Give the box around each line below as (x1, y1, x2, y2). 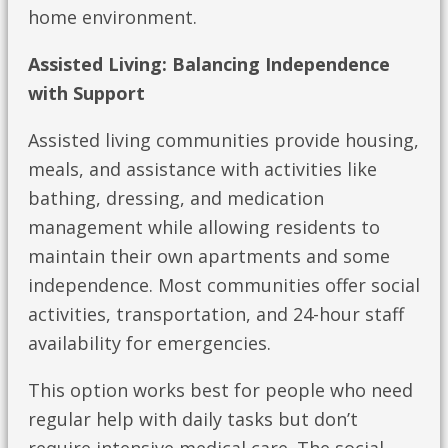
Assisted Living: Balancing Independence (28, 52, 390, 77)
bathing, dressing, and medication (28, 186, 324, 211)
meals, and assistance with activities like (28, 157, 377, 182)
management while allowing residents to (28, 215, 380, 240)
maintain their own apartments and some (28, 244, 390, 269)
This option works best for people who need (28, 378, 413, 403)
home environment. (28, 5, 197, 30)
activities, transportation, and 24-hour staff (28, 302, 404, 327)
